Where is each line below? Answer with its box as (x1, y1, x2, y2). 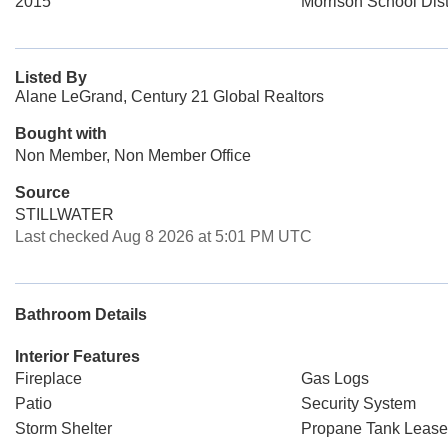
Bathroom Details (15, 306, 147, 323)
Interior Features (15, 348, 140, 365)
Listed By (15, 69, 87, 86)
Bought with (15, 125, 107, 142)
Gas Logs (300, 370, 369, 387)
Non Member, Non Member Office (15, 147, 251, 164)
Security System (300, 395, 416, 412)
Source (15, 184, 70, 201)
